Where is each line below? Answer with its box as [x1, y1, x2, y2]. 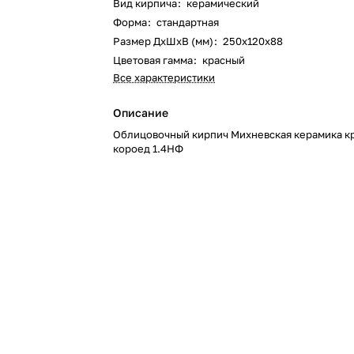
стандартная [156, 16, 220, 28]
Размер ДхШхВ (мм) [113, 35, 214, 47]
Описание [113, 106, 169, 119]
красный [202, 54, 246, 66]
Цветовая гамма [113, 54, 194, 66]
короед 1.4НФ [113, 142, 184, 155]
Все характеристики [113, 71, 216, 84]
